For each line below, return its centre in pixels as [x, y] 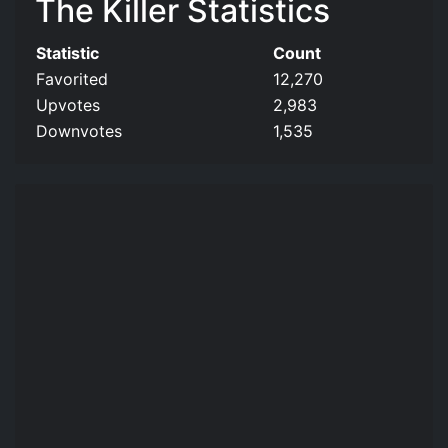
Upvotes [68, 104]
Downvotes [79, 130]
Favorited [72, 78]
